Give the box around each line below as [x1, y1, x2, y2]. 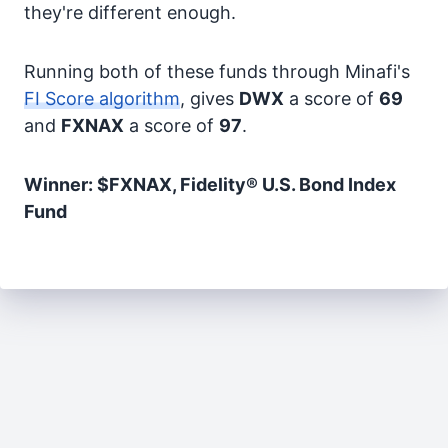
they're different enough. [24, 2, 236, 23]
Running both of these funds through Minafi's [24, 61, 410, 82]
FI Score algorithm [24, 88, 180, 109]
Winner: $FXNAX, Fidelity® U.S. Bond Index [24, 174, 396, 195]
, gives [180, 88, 239, 109]
